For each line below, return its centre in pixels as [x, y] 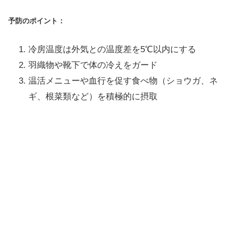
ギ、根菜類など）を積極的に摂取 [93, 97]
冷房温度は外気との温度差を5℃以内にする [112, 50]
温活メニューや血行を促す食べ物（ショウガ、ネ [123, 81]
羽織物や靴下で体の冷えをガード [93, 65]
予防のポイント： [36, 21]
